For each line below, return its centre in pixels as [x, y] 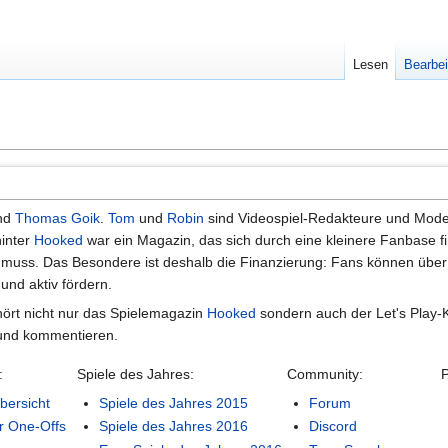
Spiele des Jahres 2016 [174, 426]
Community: [325, 373]
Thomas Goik [57, 217]
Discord [333, 426]
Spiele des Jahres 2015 [174, 402]
